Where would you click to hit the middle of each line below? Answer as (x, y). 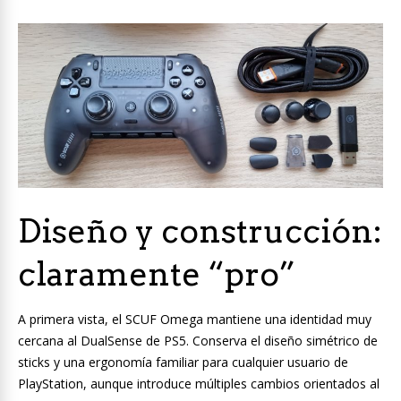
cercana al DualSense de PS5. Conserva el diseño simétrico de (198, 341)
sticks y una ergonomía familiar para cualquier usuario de (183, 363)
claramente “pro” (157, 274)
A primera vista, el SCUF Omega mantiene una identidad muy (195, 320)
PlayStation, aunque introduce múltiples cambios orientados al (199, 384)
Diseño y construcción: (200, 231)
